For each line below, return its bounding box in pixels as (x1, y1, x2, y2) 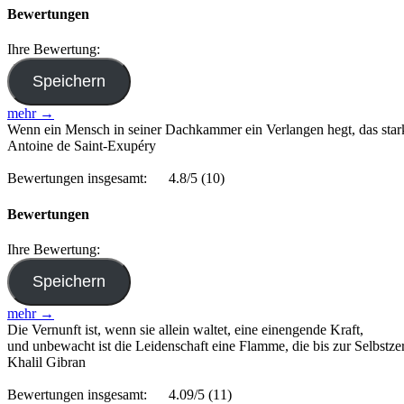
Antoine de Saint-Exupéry (7, 138, 156, 154)
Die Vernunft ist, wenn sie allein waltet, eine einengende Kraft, (7, 321, 363, 337)
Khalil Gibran (7, 353, 86, 370)
